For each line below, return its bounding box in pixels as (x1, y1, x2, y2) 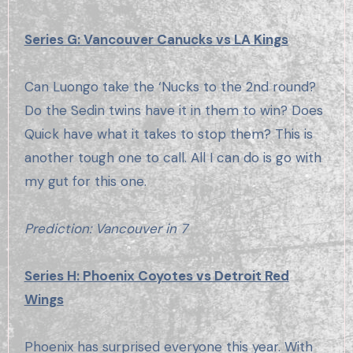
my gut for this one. (24, 173, 147, 191)
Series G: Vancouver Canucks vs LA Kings (24, 31, 288, 49)
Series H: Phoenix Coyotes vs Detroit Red (24, 267, 289, 285)
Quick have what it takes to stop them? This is (24, 125, 313, 143)
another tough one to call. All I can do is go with (24, 149, 321, 167)
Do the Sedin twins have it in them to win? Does (24, 102, 323, 120)
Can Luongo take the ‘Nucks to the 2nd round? (24, 78, 316, 96)
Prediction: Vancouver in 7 (24, 220, 188, 238)
